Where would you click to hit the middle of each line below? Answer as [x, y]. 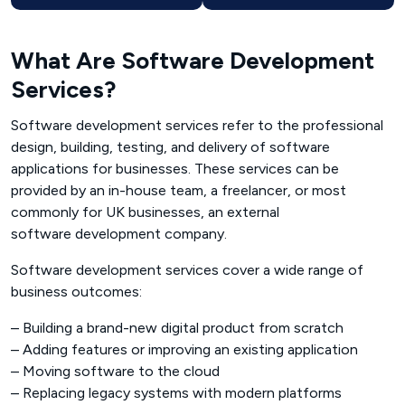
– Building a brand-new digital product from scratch [177, 327]
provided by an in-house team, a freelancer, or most [179, 190]
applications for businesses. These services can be [175, 168]
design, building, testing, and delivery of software [170, 146]
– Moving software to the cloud [115, 371]
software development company [118, 233]
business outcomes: [76, 291]
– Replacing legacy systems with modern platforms [176, 392]
